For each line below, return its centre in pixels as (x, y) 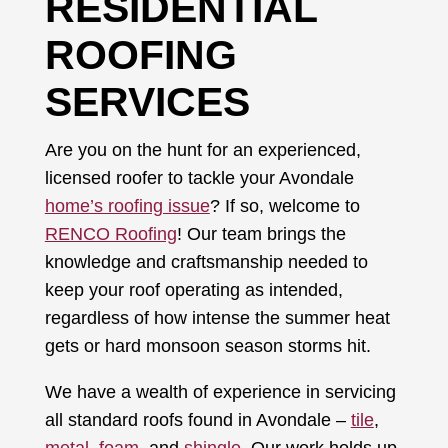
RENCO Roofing (110, 233)
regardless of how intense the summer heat (217, 317)
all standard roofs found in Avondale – (197, 419)
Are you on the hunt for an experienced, (202, 149)
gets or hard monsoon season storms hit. (207, 345)
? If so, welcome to (284, 205)
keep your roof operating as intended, (193, 289)
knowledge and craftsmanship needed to (206, 261)
